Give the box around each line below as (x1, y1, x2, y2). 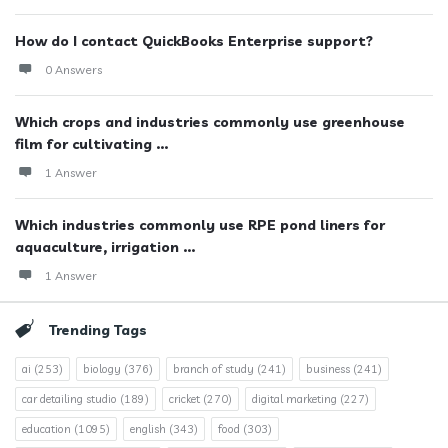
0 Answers (45, 62, 102, 77)
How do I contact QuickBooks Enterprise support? (15, 32, 373, 50)
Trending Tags (49, 321, 147, 339)
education (22, 422, 71, 436)
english (130, 422, 166, 436)
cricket (169, 392, 200, 406)
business (306, 362, 350, 376)
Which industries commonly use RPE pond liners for (15, 216, 385, 234)
